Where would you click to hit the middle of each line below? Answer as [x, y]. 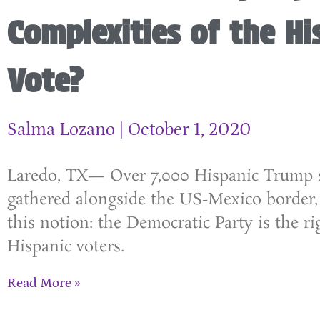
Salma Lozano [63, 130]
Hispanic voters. [66, 247]
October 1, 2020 [187, 130]
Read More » [44, 283]
